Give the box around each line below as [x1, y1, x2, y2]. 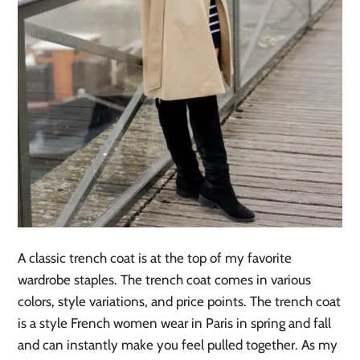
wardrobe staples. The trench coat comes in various [18, 272, 312, 288]
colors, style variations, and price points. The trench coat [18, 293, 342, 310]
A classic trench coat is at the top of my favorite [18, 250, 292, 267]
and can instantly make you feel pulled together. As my [18, 337, 338, 354]
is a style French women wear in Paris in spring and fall [18, 315, 332, 332]
